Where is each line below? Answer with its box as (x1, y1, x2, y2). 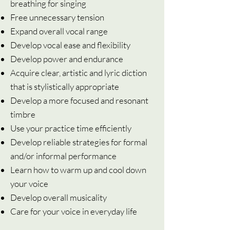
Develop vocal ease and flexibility (10, 40, 130, 50)
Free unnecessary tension (10, 12, 104, 23)
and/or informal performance (10, 150, 117, 161)
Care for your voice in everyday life (10, 206, 137, 217)
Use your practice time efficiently (10, 123, 131, 133)
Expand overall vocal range (10, 26, 108, 36)
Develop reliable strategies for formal (10, 137, 147, 147)
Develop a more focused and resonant (10, 95, 148, 106)
